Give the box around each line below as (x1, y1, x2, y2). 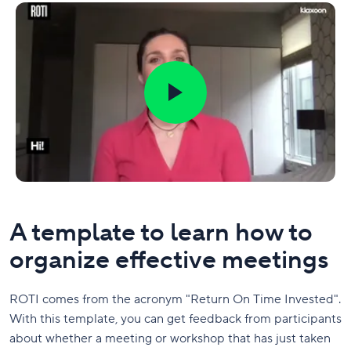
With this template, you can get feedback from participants (9, 311, 342, 327)
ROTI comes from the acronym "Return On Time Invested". (9, 291, 341, 308)
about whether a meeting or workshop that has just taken (9, 331, 331, 347)
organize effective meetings (9, 244, 329, 277)
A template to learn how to (9, 217, 313, 250)
